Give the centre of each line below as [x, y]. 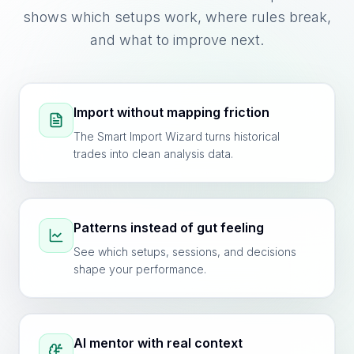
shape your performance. [140, 269]
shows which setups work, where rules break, [177, 17]
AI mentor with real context [158, 343]
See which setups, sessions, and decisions [185, 252]
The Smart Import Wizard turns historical [177, 136]
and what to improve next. [177, 40]
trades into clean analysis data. [153, 154]
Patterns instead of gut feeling [169, 228]
